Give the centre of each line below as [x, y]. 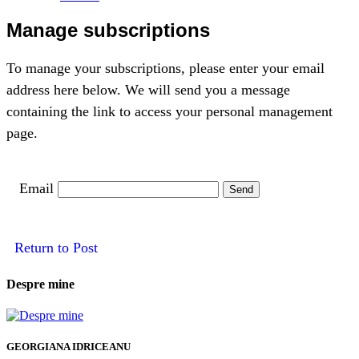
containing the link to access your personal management [169, 111]
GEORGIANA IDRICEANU [69, 347]
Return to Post [52, 248]
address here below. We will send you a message [148, 89]
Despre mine [40, 284]
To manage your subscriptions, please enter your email [165, 68]
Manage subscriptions [108, 30]
